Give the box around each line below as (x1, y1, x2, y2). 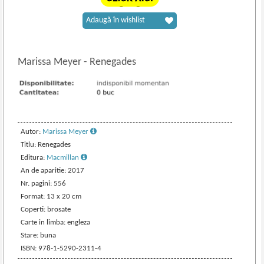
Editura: (21, 153, 47, 161)
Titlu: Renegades (21, 140, 71, 148)
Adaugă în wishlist (86, 16, 146, 25)
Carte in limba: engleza (21, 218, 91, 226)
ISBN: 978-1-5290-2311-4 (21, 244, 102, 252)
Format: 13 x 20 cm (21, 192, 82, 200)
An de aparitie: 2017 (21, 166, 85, 174)
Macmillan (47, 153, 81, 161)
